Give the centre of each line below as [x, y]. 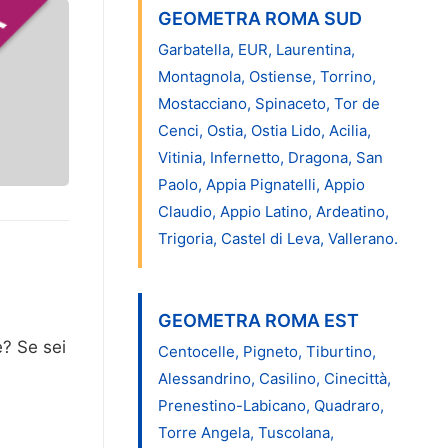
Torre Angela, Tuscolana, [245, 432]
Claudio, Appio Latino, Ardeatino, [273, 211]
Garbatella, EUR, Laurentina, [256, 49]
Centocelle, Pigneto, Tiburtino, [266, 351]
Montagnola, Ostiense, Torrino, [266, 76]
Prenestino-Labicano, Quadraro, [270, 405]
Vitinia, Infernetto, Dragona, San [270, 157]
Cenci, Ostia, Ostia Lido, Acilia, [264, 130]
